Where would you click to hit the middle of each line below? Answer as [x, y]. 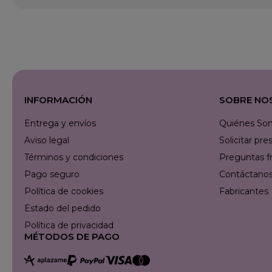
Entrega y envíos [60, 123]
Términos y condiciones [74, 157]
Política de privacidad [69, 225]
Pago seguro [52, 174]
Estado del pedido [63, 208]
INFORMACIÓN [58, 100]
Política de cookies [64, 191]
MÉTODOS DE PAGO [72, 236]
